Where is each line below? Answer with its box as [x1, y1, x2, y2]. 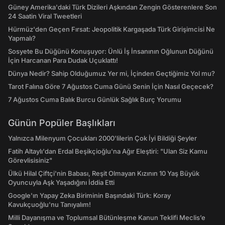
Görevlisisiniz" [8, 156, 52, 164]
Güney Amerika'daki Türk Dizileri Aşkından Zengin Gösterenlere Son [8, 3, 217, 11]
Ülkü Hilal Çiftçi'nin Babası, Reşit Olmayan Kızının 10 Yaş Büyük [8, 169, 199, 177]
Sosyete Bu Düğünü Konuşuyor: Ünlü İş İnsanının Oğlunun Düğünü [8, 47, 213, 55]
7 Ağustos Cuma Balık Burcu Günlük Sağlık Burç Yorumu [8, 95, 181, 103]
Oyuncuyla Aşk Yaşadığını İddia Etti [8, 178, 115, 186]
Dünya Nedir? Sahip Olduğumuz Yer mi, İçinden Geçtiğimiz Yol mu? [8, 69, 215, 77]
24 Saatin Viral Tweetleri [8, 12, 82, 20]
